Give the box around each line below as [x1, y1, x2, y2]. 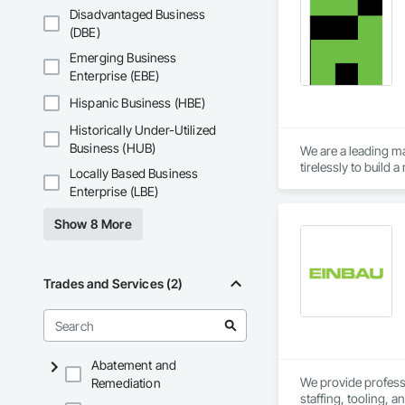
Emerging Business [70, 50, 177, 66]
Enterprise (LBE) [70, 184, 159, 200]
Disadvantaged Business [70, 6, 206, 23]
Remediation [91, 375, 161, 391]
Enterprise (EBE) [70, 68, 160, 84]
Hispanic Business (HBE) [70, 95, 206, 111]
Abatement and [91, 357, 176, 373]
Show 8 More [54, 216, 132, 232]
